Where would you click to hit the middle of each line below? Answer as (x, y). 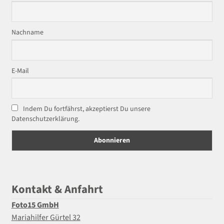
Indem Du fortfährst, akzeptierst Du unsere (86, 109)
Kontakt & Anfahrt (57, 189)
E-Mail (20, 71)
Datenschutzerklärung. (45, 119)
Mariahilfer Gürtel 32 (46, 217)
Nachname (27, 33)
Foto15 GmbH (35, 205)
